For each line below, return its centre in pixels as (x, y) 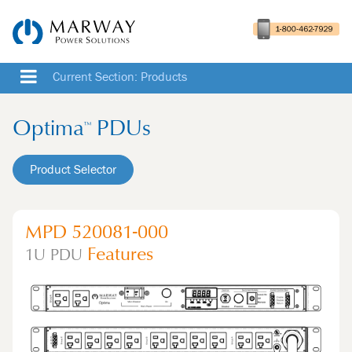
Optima (48, 130)
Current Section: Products (120, 77)
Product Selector (73, 170)
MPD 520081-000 (97, 233)
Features (118, 255)
